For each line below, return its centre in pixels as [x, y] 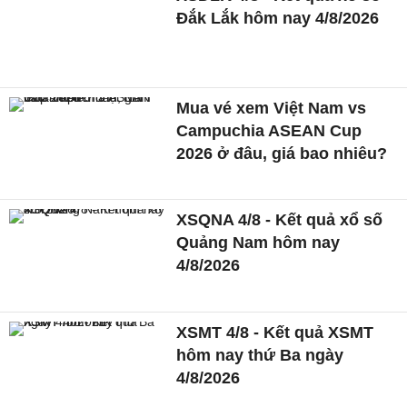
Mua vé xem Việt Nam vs [272, 108]
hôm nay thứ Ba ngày [260, 356]
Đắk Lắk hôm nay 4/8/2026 [278, 18]
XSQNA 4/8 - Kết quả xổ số [280, 220]
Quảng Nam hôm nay [258, 243]
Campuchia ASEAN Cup [269, 130]
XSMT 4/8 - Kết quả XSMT [275, 333]
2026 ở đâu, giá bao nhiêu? [282, 153]
